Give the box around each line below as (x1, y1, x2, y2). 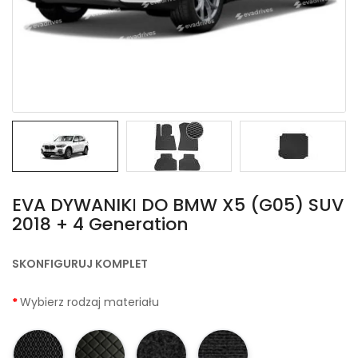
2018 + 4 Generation (12, 212, 189, 237)
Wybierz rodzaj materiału (20, 294, 159, 311)
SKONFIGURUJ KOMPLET (12, 256, 148, 272)
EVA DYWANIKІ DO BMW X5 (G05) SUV (12, 193, 344, 218)
